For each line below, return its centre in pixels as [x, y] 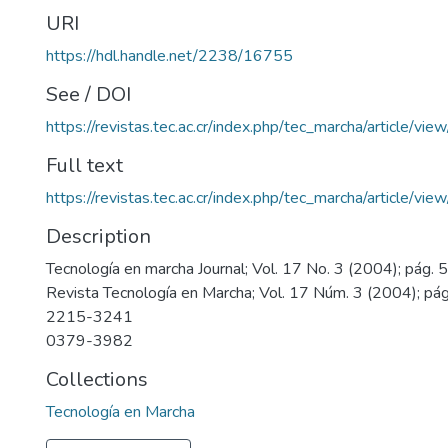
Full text [84, 165]
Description [98, 236]
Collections [97, 379]
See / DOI [88, 94]
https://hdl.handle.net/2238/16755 [169, 56]
